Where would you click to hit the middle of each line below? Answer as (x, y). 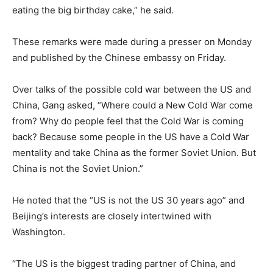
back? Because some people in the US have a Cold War (131, 136)
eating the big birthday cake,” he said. (93, 10)
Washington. (39, 232)
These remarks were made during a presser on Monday (132, 41)
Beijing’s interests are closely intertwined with (112, 216)
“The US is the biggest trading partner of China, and (124, 263)
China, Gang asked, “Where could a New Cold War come (133, 105)
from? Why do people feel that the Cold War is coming (128, 121)
